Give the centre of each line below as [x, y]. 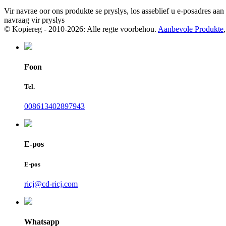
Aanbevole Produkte [191, 29]
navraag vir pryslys [34, 20]
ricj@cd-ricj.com [51, 184]
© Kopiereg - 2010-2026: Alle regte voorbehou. [80, 29]
